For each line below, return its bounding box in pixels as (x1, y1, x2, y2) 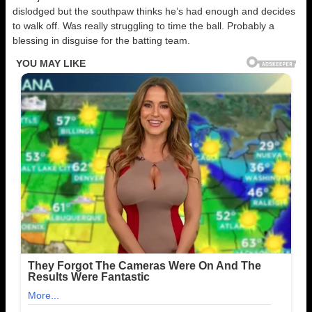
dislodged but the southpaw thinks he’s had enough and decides (13, 6, 295, 17)
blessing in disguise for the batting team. (13, 35, 190, 46)
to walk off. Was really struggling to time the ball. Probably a (13, 20, 274, 31)
